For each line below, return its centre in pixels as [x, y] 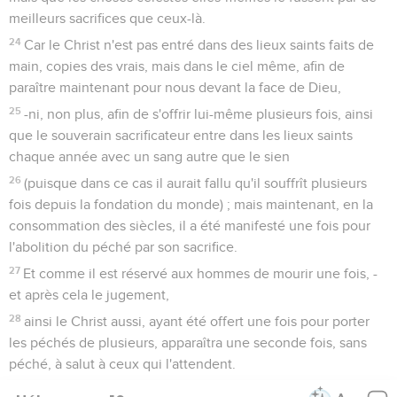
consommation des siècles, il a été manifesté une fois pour [190, 226]
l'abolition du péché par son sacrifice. [123, 247]
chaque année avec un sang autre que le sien [149, 156]
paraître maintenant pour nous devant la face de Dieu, [175, 87]
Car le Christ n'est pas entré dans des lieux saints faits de [199, 45]
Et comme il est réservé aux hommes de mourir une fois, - [201, 273]
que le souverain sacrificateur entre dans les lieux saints [181, 135]
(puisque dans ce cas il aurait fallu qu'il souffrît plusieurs [196, 183]
